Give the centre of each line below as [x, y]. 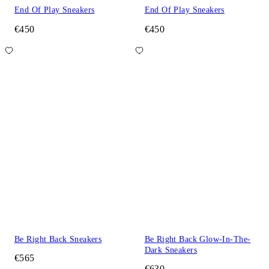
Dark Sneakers [171, 250]
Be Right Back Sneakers [58, 239]
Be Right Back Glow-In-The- [198, 239]
